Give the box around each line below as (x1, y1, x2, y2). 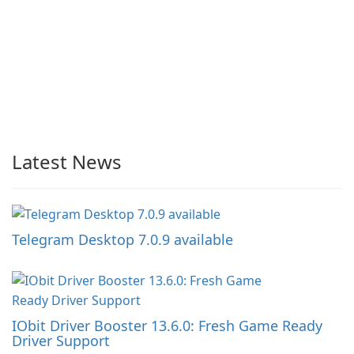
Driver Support (12, 331, 110, 351)
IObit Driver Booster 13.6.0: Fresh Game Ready (12, 316, 322, 336)
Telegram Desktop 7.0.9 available (12, 230, 233, 250)
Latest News (12, 149, 122, 175)
